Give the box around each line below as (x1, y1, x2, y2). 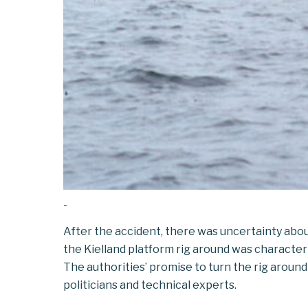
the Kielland (63, 243, 128, 256)
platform (128, 243, 174, 256)
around (192, 243, 230, 256)
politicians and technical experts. (63, 278, 239, 291)
